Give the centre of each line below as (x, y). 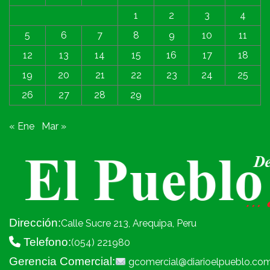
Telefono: (46, 242)
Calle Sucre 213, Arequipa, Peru (129, 224)
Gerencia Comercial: (62, 262)
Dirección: (35, 223)
